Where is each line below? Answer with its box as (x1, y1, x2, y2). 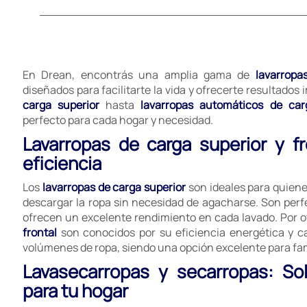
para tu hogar (23, 278, 128, 303)
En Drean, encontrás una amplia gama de (23, 67, 256, 82)
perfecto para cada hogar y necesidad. (23, 112, 213, 127)
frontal (23, 225, 57, 240)
